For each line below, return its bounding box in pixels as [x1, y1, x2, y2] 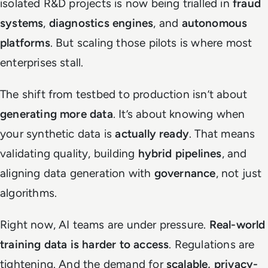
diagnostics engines [48, 16, 154, 30]
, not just [215, 166, 262, 180]
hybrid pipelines [138, 147, 222, 160]
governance [154, 166, 216, 180]
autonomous [181, 16, 248, 30]
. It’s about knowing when [112, 107, 245, 121]
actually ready [115, 127, 190, 141]
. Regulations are [169, 237, 255, 251]
